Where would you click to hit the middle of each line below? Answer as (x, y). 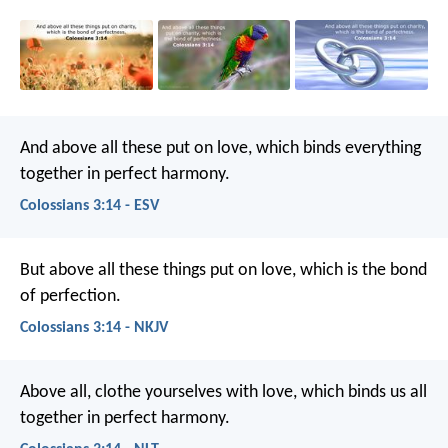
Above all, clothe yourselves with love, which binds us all (223, 393)
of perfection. (70, 296)
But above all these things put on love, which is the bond (223, 270)
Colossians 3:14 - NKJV (94, 328)
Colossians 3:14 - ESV (89, 205)
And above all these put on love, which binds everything (220, 148)
